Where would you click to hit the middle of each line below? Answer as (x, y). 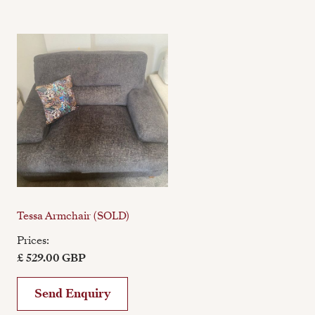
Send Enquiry (73, 294)
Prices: (33, 241)
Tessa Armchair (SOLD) (73, 216)
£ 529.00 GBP (52, 258)
